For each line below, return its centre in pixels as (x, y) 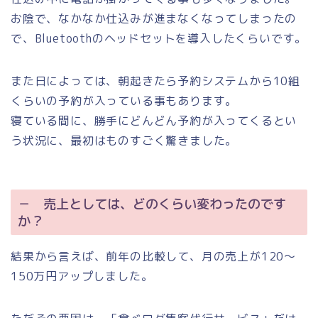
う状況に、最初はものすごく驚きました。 (124, 141)
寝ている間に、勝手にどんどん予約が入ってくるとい (154, 121)
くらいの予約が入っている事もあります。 (124, 101)
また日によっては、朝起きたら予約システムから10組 (156, 81)
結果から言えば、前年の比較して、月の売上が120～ (153, 256)
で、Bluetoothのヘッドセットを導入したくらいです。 (159, 39)
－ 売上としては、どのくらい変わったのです (152, 203)
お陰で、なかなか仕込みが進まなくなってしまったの (154, 19)
